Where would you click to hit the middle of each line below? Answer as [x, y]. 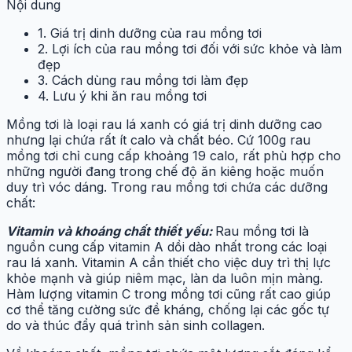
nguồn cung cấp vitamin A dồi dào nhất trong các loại [167, 246]
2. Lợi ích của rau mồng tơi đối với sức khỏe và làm [190, 48]
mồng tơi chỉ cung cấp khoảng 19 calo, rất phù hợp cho [174, 155]
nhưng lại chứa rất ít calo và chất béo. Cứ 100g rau [158, 139]
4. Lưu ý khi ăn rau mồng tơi [122, 95]
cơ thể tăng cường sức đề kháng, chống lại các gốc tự [168, 309]
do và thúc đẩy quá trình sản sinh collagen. [136, 325]
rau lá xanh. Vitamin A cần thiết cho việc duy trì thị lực [169, 262]
